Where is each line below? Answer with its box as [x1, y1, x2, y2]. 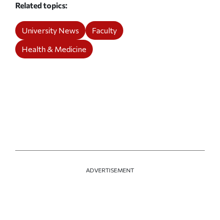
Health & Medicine [22, 44, 87, 54]
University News [22, 26, 80, 35]
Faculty [92, 26, 117, 35]
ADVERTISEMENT [86, 166, 134, 173]
